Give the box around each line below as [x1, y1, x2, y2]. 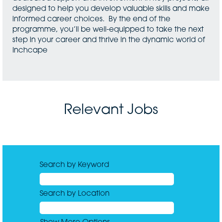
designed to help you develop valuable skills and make [12, 5, 210, 13]
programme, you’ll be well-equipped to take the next [12, 26, 204, 34]
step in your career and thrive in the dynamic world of [12, 37, 205, 44]
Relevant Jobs [64, 104, 158, 117]
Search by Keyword [40, 162, 109, 169]
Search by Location [40, 190, 110, 198]
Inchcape [12, 47, 48, 55]
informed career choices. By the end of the [12, 16, 170, 23]
